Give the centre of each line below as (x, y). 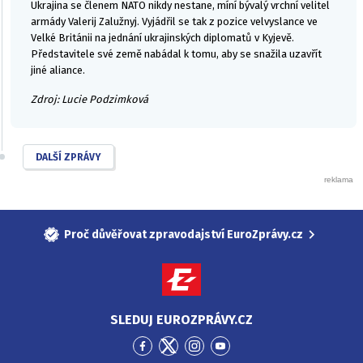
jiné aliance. (59, 70)
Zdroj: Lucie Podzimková (90, 99)
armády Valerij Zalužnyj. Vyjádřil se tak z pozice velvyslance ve (174, 21)
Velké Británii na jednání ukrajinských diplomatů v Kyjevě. (162, 37)
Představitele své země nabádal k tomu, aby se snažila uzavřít (176, 53)
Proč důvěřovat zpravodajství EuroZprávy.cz (184, 234)
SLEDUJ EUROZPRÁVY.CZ (181, 319)
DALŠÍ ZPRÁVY (68, 157)
